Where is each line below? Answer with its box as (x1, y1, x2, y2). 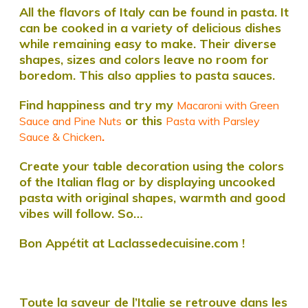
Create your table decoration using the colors (19, 158, 284, 174)
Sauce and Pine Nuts (19, 114, 122, 128)
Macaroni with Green (177, 98, 279, 112)
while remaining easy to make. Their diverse (19, 36, 276, 52)
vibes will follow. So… (19, 206, 143, 221)
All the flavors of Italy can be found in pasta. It (19, 4, 289, 20)
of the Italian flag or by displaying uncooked (19, 174, 275, 190)
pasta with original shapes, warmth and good (19, 190, 285, 206)
